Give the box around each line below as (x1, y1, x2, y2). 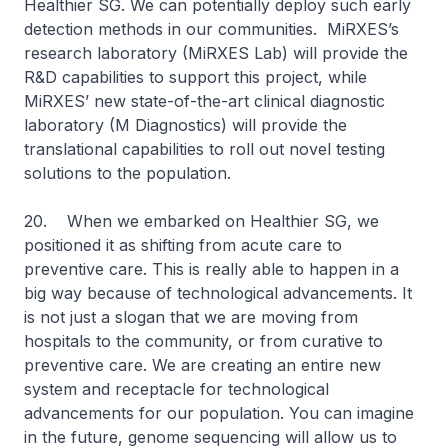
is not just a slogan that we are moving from (24, 307, 358, 327)
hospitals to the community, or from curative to (24, 331, 383, 351)
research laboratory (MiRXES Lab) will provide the (24, 43, 408, 63)
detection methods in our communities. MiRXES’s (24, 19, 399, 39)
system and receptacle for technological (24, 379, 329, 399)
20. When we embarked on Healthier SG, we (24, 211, 379, 231)
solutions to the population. (24, 163, 231, 183)
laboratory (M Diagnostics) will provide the (24, 115, 347, 135)
